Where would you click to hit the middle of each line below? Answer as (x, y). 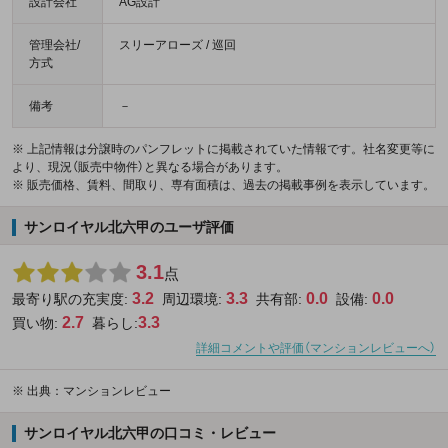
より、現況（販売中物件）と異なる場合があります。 (150, 167)
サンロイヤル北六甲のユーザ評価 (128, 227)
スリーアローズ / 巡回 (177, 45)
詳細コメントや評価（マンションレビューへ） (316, 348)
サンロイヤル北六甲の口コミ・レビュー (149, 433)
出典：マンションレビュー (99, 391)
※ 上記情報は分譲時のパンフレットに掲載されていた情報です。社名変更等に (223, 149)
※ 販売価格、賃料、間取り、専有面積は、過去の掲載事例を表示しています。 (223, 185)
